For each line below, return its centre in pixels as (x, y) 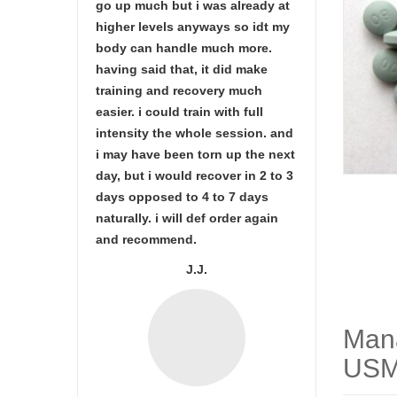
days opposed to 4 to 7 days (182, 197)
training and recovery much (179, 90)
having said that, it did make (182, 69)
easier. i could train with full (179, 112)
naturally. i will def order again (187, 218)
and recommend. (146, 239)
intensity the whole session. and (195, 133)
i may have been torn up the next (195, 154)
